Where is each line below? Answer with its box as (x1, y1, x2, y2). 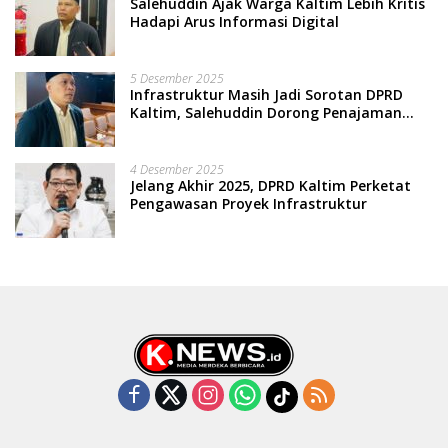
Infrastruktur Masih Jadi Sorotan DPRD (130, 84, 403, 104)
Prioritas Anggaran (130, 120, 263, 140)
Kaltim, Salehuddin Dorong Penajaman (130, 102, 402, 122)
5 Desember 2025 (130, 69, 224, 87)
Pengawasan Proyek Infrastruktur (130, 193, 367, 213)
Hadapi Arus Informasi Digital (130, 11, 339, 31)
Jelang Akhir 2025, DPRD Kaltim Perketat (130, 175, 411, 195)
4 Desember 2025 (130, 160, 224, 178)
